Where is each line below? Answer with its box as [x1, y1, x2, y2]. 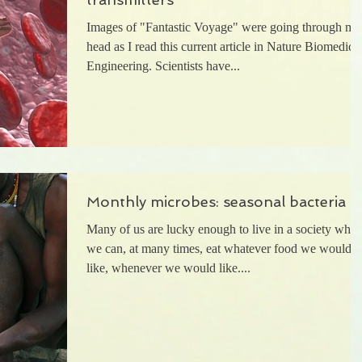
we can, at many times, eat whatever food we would [86, 242, 351, 256]
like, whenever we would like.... [86, 261, 250, 276]
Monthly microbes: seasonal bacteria [86, 193, 346, 211]
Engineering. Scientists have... [86, 59, 240, 73]
